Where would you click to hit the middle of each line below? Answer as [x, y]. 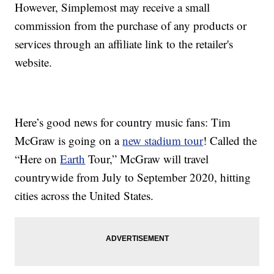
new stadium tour [163, 141]
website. [34, 62]
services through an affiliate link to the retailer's [124, 44]
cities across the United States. [84, 196]
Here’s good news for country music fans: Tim [123, 122]
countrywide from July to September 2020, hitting [133, 177]
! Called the [230, 141]
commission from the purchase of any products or [131, 26]
